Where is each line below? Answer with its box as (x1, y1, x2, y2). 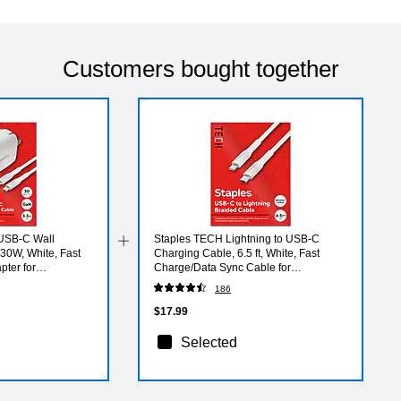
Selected (181, 334, 238, 350)
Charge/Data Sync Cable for (154, 260, 292, 274)
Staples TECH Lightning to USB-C (154, 232, 320, 245)
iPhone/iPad (154, 275, 215, 288)
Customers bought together (62, 55, 339, 82)
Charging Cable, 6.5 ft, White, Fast (154, 246, 320, 260)
